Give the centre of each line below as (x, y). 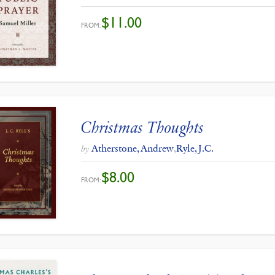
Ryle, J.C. (195, 148)
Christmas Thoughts (143, 127)
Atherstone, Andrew (133, 148)
